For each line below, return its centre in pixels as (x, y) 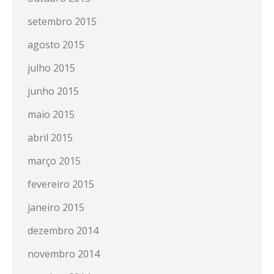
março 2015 (54, 161)
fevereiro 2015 (61, 184)
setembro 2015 (62, 21)
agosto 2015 (56, 45)
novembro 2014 (64, 254)
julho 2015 (51, 68)
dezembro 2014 (63, 231)
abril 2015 (50, 138)
